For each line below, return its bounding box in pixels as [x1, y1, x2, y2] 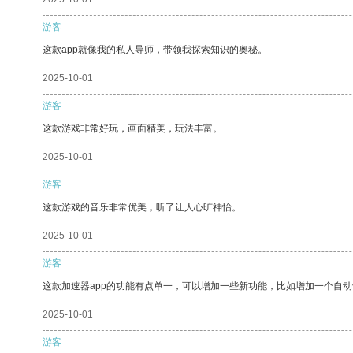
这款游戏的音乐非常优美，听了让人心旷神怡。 [43, 201, 241, 213]
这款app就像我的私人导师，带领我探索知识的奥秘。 [43, 43, 267, 55]
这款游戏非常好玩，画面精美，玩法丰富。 [43, 122, 222, 134]
